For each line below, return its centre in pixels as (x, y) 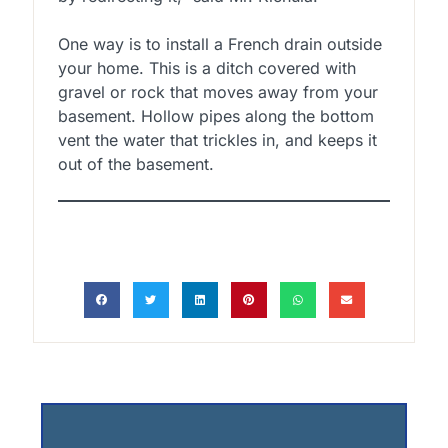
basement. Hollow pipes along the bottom (215, 115)
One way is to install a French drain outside (219, 43)
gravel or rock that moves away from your (217, 91)
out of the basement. (135, 163)
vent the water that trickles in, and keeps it (217, 139)
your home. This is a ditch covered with (206, 67)
